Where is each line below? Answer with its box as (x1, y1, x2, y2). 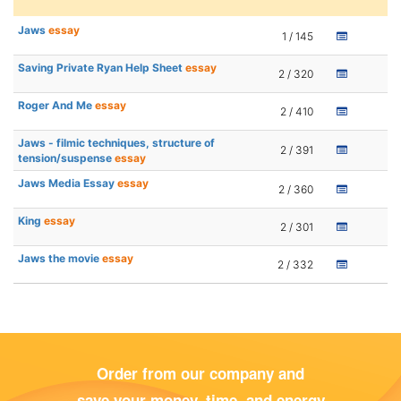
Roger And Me (18, 98, 95, 113)
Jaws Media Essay (18, 176, 117, 191)
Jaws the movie (18, 252, 102, 266)
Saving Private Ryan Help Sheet (18, 61, 185, 75)
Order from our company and (97, 363, 304, 385)
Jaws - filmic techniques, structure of (18, 136, 215, 150)
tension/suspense (18, 151, 115, 166)
